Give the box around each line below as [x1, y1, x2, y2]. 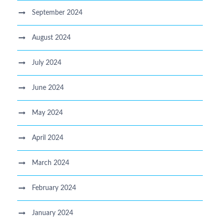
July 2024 [32, 59, 61, 66]
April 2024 [32, 134, 63, 141]
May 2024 [32, 109, 63, 116]
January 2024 [32, 209, 73, 217]
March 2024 [32, 159, 69, 166]
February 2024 [32, 184, 76, 192]
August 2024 [32, 34, 71, 41]
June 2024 [32, 84, 64, 91]
